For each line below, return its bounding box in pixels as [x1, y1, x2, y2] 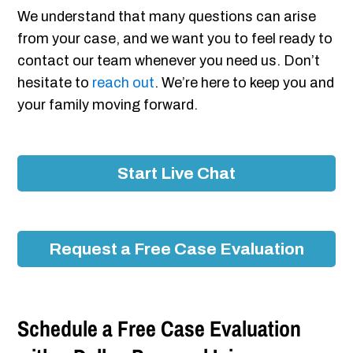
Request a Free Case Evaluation [49, 240, 304, 258]
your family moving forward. [17, 97, 199, 113]
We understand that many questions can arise [17, 9, 317, 25]
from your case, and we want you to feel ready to [17, 31, 333, 47]
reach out [92, 75, 155, 91]
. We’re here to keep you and [154, 75, 335, 91]
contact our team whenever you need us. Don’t [17, 53, 321, 69]
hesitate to [17, 75, 93, 91]
